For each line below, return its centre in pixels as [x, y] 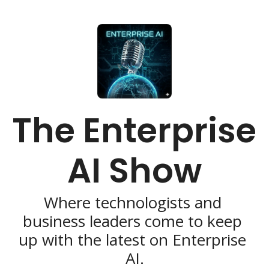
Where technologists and [132, 202]
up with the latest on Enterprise [132, 240]
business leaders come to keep [132, 221]
